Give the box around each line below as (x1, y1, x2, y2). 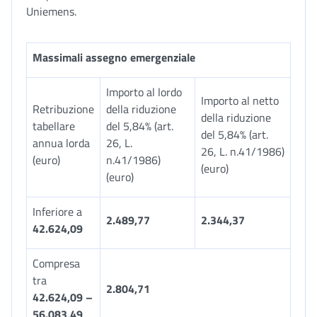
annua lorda (33, 134, 90, 151)
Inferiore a (33, 203, 82, 220)
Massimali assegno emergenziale (33, 49, 195, 66)
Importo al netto (201, 92, 279, 109)
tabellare (33, 117, 75, 134)
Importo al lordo (106, 83, 182, 100)
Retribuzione (33, 100, 94, 117)
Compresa (33, 255, 80, 272)
